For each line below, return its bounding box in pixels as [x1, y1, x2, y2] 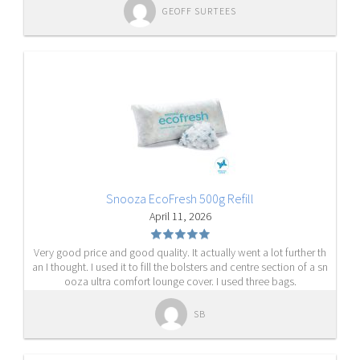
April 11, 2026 [149, 209, 211, 223]
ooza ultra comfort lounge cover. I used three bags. [63, 274, 297, 288]
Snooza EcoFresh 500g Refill [106, 190, 254, 207]
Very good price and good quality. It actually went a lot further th [34, 245, 326, 260]
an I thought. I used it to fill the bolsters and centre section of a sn [32, 260, 328, 274]
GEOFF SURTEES [162, 5, 236, 17]
